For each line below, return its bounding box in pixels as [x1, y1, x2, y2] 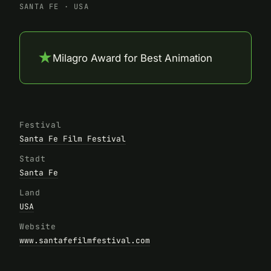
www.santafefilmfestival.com [19, 235, 150, 246]
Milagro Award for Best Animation [52, 51, 212, 64]
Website [19, 221, 56, 232]
